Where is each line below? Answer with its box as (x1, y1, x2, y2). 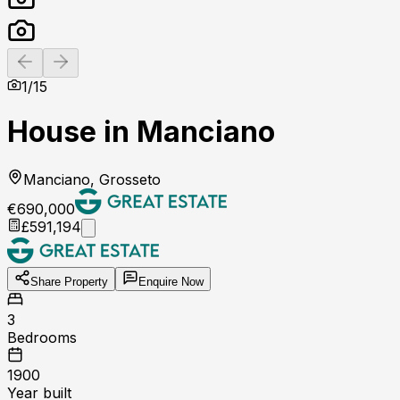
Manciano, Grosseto (23, 170, 161, 188)
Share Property (30, 274, 108, 288)
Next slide (71, 50, 122, 63)
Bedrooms (7, 328, 77, 346)
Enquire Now (138, 274, 204, 288)
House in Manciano (7, 114, 275, 150)
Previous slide (35, 50, 108, 63)
